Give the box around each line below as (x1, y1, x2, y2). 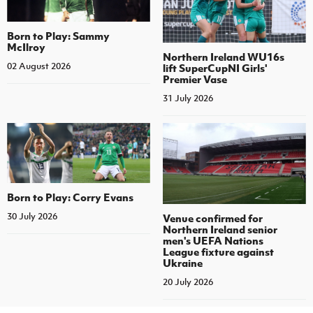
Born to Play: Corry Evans (7, 189, 133, 204)
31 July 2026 (162, 92, 213, 105)
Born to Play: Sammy (7, 29, 110, 43)
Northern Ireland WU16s (162, 50, 284, 64)
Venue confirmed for (162, 210, 263, 225)
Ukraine (162, 255, 203, 270)
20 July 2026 (162, 275, 213, 288)
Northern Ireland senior (162, 221, 277, 236)
